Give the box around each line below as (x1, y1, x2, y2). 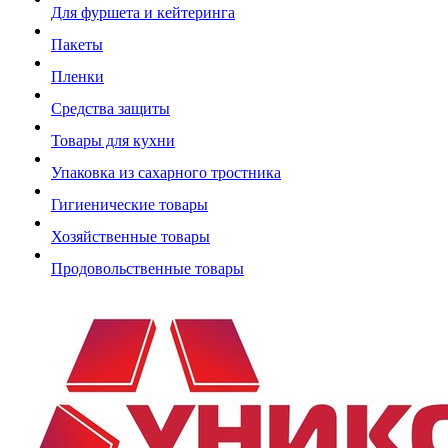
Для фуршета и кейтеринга (51, 4, 235, 21)
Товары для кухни (51, 132, 175, 149)
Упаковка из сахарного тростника (51, 164, 281, 181)
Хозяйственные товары (51, 228, 210, 245)
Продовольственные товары (51, 260, 244, 277)
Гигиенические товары (51, 196, 208, 213)
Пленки (51, 68, 104, 85)
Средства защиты (51, 100, 170, 117)
